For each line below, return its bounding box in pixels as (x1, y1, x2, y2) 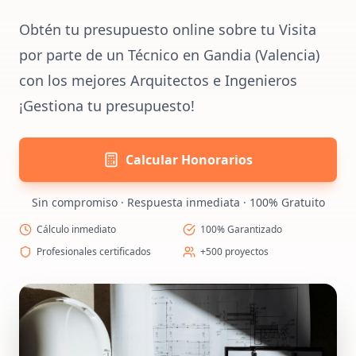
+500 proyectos (200, 245, 269, 258)
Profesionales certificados (37, 245, 151, 258)
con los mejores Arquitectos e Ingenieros (19, 71, 297, 90)
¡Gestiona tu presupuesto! (19, 96, 195, 115)
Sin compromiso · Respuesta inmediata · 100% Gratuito (31, 195, 325, 210)
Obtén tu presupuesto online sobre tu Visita (19, 20, 316, 39)
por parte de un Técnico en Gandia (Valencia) (19, 45, 319, 64)
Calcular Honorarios (126, 151, 253, 168)
